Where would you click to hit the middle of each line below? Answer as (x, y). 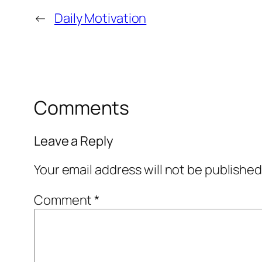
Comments (82, 108)
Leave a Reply (74, 141)
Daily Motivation (100, 18)
